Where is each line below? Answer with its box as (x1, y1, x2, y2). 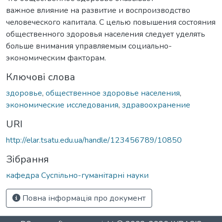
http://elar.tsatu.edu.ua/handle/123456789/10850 (6, 134, 182, 146)
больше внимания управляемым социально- (6, 40, 172, 52)
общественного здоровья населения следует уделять (6, 28, 205, 40)
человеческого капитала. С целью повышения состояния (6, 16, 216, 28)
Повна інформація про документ (20, 192, 146, 204)
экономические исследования (6, 99, 118, 111)
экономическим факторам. (6, 52, 106, 63)
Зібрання (6, 152, 49, 166)
